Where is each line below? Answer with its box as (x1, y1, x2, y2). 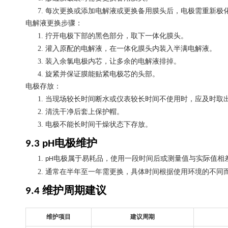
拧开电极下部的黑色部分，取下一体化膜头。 (45, 32, 188, 40)
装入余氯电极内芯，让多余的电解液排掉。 (45, 58, 181, 65)
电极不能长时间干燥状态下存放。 (45, 121, 152, 128)
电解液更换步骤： (25, 19, 82, 27)
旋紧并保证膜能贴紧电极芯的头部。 (45, 70, 159, 78)
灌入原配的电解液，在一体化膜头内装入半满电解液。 (45, 45, 216, 52)
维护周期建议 (42, 184, 106, 196)
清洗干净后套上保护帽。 (45, 108, 124, 116)
